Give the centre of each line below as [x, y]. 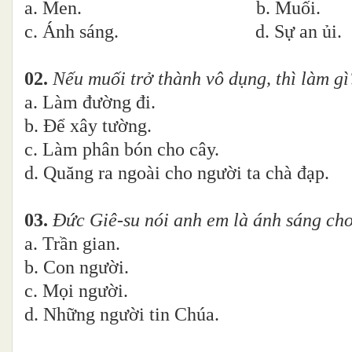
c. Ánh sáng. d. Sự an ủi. [183, 32]
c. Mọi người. [156, 291]
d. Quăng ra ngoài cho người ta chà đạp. [177, 173]
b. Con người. [77, 268]
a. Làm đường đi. [90, 103]
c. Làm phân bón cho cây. [122, 150]
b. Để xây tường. [88, 126]
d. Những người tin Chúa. [122, 315]
